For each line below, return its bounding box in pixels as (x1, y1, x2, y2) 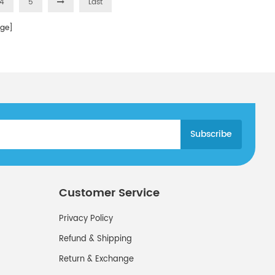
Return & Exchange (59, 253, 134, 266)
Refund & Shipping (59, 233, 132, 246)
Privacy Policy (59, 212, 113, 225)
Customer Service (59, 184, 160, 202)
